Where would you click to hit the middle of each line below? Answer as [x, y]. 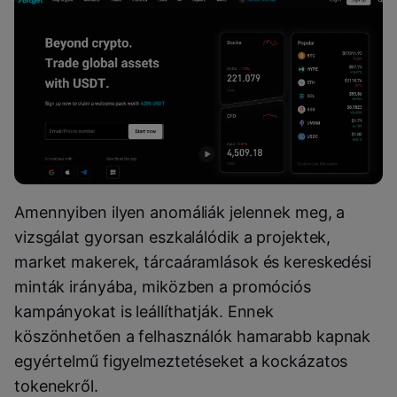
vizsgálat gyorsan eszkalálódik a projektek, [173, 237]
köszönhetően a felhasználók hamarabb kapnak [193, 337]
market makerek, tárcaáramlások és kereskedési [193, 262]
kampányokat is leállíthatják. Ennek [144, 312]
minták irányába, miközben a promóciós [163, 287]
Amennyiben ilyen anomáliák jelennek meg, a [180, 213]
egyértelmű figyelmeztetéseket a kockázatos [181, 362]
